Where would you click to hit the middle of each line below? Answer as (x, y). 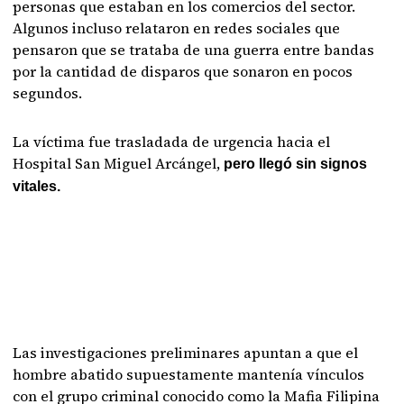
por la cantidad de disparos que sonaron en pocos (183, 71)
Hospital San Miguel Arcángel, (119, 163)
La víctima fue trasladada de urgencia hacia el (172, 142)
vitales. (39, 186)
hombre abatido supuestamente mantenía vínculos (189, 374)
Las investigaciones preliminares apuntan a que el (186, 353)
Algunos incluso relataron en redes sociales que (177, 28)
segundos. (48, 93)
